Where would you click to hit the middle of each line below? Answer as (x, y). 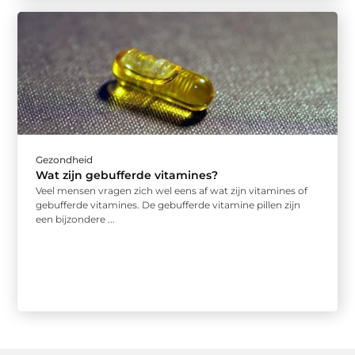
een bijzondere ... (76, 219)
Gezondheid (65, 160)
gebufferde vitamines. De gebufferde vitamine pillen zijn (168, 205)
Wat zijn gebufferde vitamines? (127, 176)
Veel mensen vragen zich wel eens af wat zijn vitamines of (172, 191)
